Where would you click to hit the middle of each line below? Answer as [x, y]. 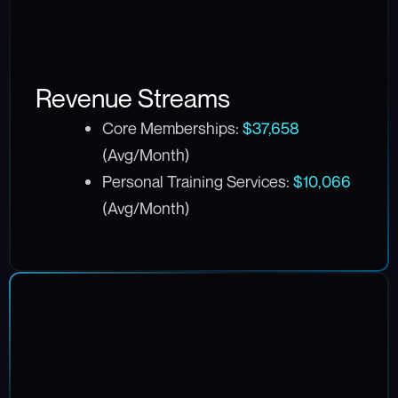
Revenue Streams [133, 98]
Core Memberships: [172, 127]
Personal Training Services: [197, 181]
